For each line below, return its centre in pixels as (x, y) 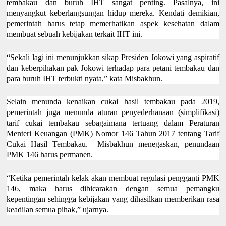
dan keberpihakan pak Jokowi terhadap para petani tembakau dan (113, 68)
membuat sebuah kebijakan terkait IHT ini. (75, 34)
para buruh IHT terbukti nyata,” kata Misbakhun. (85, 79)
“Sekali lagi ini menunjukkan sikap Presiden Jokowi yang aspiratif (113, 58)
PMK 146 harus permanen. (50, 155)
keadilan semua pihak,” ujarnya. (58, 210)
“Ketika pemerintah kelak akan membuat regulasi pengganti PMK (113, 178)
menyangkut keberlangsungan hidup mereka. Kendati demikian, (113, 13)
